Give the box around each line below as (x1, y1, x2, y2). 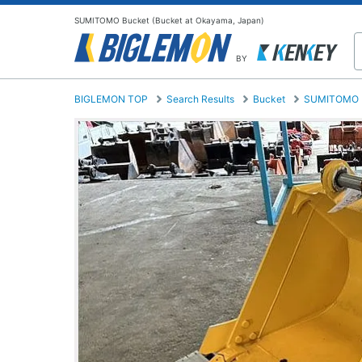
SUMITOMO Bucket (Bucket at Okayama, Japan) (74, 15, 264, 25)
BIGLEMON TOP (74, 93, 148, 106)
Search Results (166, 93, 234, 106)
